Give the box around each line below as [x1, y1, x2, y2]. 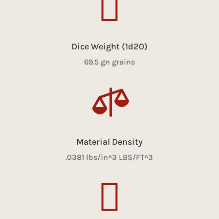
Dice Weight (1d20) [71, 41, 148, 52]
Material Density [76, 136, 143, 147]
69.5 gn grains [84, 57, 135, 66]
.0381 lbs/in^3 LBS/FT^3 [66, 152, 153, 162]
